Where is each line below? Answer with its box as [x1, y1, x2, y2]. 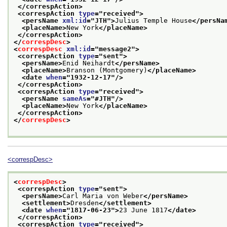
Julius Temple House [115, 17, 192, 25]
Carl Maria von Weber [62, 192, 143, 200]
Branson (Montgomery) [66, 66, 147, 74]
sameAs [62, 95, 87, 103]
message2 [99, 45, 131, 53]
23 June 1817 [119, 206, 168, 214]
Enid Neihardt [62, 59, 115, 67]
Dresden [70, 199, 99, 207]
